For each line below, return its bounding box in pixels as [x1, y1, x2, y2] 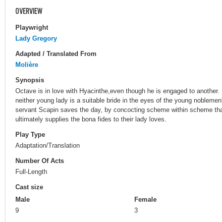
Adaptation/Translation [15, 141, 80, 149]
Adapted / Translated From [15, 50, 97, 57]
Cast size [15, 183, 43, 191]
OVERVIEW [15, 6, 43, 17]
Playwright [15, 23, 48, 31]
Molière [15, 60, 38, 68]
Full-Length [15, 168, 47, 176]
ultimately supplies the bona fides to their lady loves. [15, 115, 166, 123]
